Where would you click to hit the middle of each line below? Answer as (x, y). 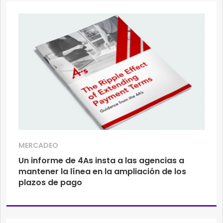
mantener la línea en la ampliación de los (102, 171)
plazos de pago (50, 182)
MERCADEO (38, 145)
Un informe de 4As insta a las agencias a (101, 161)
